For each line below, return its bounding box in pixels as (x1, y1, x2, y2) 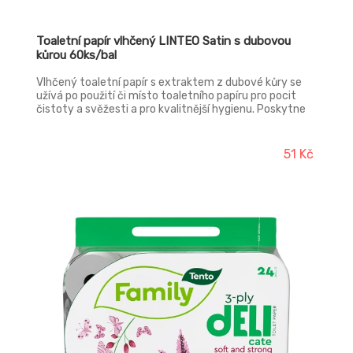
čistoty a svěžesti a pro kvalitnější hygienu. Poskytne (36, 102, 306, 116)
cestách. (36, 129, 81, 143)
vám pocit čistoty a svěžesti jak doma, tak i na (36, 116, 273, 129)
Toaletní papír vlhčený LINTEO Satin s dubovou (36, 34, 291, 48)
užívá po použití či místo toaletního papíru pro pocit (36, 89, 296, 102)
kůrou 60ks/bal (36, 48, 117, 62)
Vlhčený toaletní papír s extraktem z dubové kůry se (36, 76, 302, 89)
